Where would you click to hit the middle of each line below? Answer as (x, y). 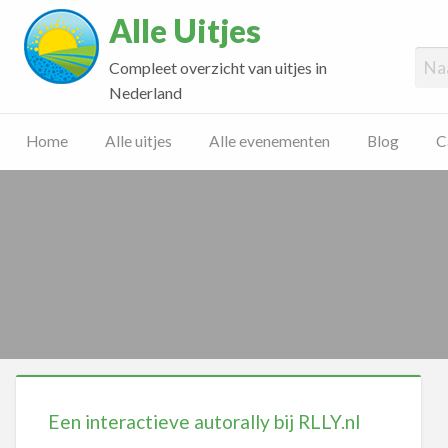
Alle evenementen (269, 141)
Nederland (146, 92)
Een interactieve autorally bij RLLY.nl (203, 422)
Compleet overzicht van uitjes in (218, 67)
